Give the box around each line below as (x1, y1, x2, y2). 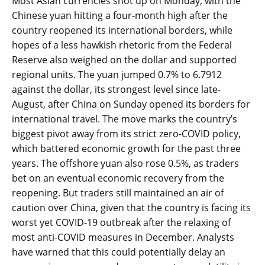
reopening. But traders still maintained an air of (12, 186, 224, 200)
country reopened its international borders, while (12, 24, 232, 37)
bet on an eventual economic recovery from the (12, 172, 224, 185)
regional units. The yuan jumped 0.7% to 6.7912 (12, 68, 222, 82)
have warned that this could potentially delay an (12, 245, 225, 259)
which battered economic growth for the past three (12, 142, 241, 156)
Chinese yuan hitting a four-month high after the (12, 9, 228, 22)
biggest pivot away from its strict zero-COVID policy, (12, 127, 241, 141)
